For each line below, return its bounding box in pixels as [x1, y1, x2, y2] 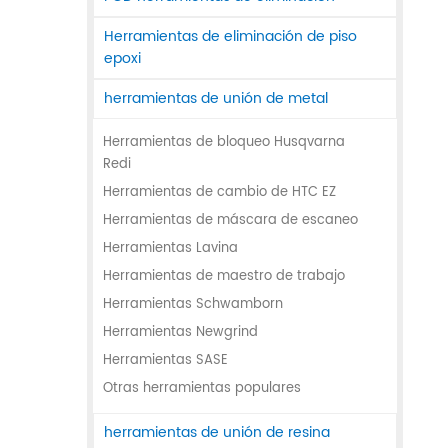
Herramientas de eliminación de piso [104, 25, 357, 49]
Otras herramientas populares [103, 378, 301, 400]
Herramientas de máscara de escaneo [103, 210, 358, 232]
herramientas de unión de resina [104, 421, 330, 445]
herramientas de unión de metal [104, 87, 328, 111]
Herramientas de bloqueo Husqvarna [103, 132, 345, 154]
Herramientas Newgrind [103, 322, 258, 344]
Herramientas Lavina [103, 238, 238, 260]
